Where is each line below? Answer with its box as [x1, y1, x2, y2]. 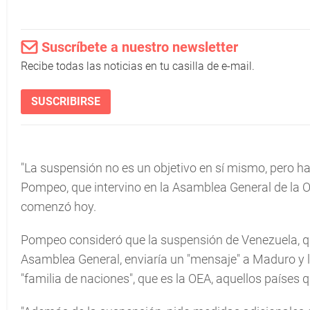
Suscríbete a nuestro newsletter [42, 39, 238, 55]
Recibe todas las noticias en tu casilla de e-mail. [21, 60, 255, 73]
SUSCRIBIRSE [31, 95, 100, 108]
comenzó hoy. [21, 199, 96, 214]
